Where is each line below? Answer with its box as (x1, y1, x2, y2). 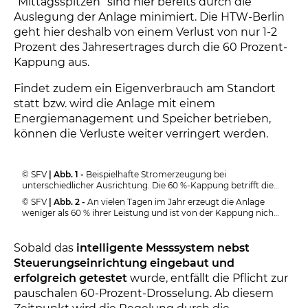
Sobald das (14, 241, 76, 254)
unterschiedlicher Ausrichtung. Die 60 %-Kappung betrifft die (22, 180, 274, 190)
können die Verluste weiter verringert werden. (14, 127, 268, 140)
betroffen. (22, 219, 63, 229)
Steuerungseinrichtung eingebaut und (14, 256, 234, 269)
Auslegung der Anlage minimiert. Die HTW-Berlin (14, 10, 285, 23)
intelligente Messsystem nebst (76, 241, 250, 254)
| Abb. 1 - (49, 169, 84, 179)
